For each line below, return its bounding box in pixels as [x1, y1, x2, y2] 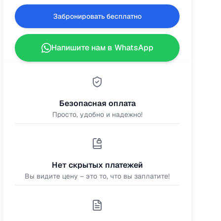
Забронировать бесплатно [53, 12, 142, 21]
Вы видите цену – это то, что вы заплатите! [25, 172, 170, 181]
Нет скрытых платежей [51, 160, 143, 170]
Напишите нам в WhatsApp [51, 42, 153, 53]
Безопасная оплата [59, 98, 136, 109]
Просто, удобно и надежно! [52, 110, 143, 119]
